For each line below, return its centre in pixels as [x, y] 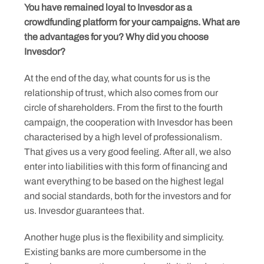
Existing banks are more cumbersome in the [115, 252]
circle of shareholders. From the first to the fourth [123, 108]
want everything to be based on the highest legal [124, 181]
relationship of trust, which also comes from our [121, 93]
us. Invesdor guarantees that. [84, 211]
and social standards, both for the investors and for [128, 196]
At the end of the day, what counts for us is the [117, 78]
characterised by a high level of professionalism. [123, 137]
